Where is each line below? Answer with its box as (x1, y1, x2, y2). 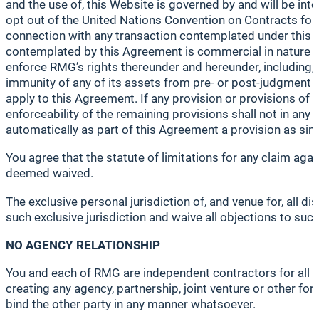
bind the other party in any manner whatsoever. (6, 296, 256, 311)
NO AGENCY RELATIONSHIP (6, 237, 160, 252)
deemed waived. (6, 166, 93, 181)
